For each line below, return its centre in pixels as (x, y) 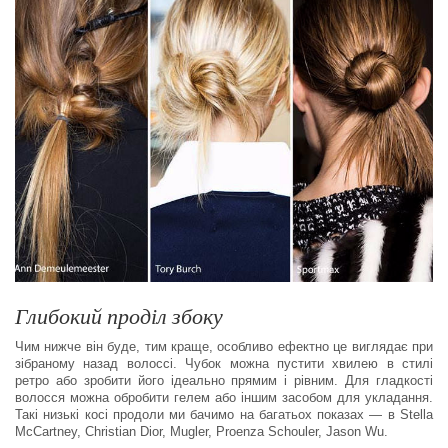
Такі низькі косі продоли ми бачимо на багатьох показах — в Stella (224, 415)
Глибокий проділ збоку (119, 316)
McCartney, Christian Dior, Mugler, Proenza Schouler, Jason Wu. (201, 432)
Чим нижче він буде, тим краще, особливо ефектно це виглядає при (224, 347)
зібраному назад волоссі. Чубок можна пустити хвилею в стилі (224, 364)
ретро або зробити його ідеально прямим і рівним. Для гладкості (224, 381)
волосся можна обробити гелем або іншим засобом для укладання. (224, 398)
